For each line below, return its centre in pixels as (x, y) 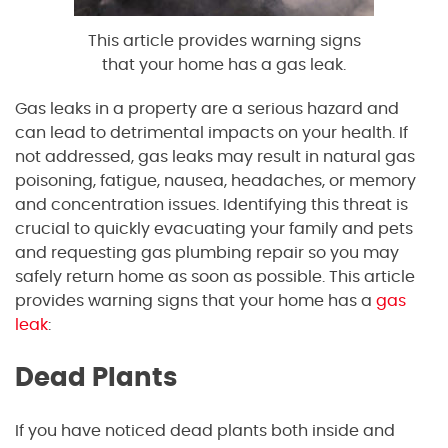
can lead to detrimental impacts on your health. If (211, 133)
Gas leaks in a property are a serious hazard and (207, 109)
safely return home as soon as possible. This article (215, 277)
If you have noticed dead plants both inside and (205, 431)
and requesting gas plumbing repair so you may (207, 253)
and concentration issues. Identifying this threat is (211, 205)
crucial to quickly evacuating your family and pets (214, 229)
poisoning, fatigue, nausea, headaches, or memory (215, 181)
